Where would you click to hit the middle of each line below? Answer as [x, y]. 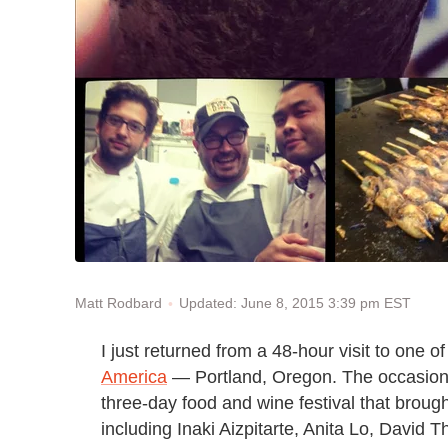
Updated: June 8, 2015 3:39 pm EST [295, 303]
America [134, 376]
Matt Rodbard [118, 303]
